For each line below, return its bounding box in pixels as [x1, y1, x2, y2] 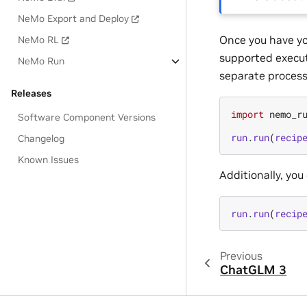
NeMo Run [18, 55, 65, 67]
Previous [219, 249, 262, 263]
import [231, 108, 264, 121]
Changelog [18, 132, 65, 145]
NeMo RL [18, 34, 60, 46]
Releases [11, 87, 51, 99]
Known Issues [18, 153, 79, 166]
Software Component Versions [18, 111, 156, 123]
